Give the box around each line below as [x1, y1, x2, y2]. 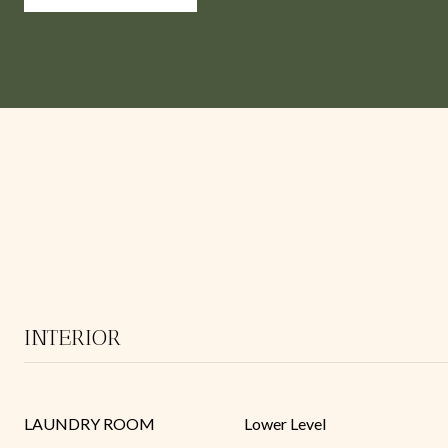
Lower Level [244, 414, 326, 433]
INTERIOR [24, 324, 121, 351]
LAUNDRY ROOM [24, 414, 155, 433]
